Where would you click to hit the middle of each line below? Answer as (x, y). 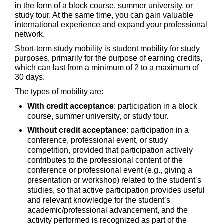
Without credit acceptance (77, 130)
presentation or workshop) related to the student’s (114, 180)
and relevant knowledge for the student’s (99, 200)
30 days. (30, 77)
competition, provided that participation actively (110, 150)
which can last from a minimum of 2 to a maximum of (107, 68)
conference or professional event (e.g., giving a (110, 170)
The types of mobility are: (59, 92)
